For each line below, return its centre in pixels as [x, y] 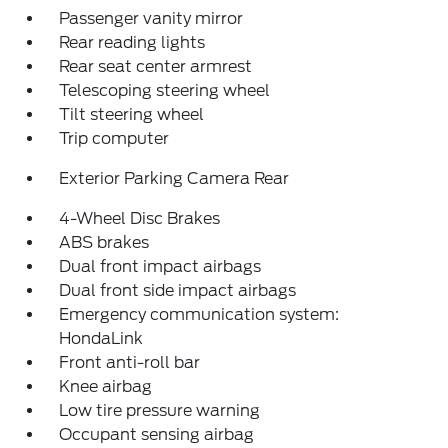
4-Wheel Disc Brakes [140, 218]
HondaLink [101, 338]
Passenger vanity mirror [151, 18]
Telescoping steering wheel [165, 90]
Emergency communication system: [199, 314]
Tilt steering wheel [132, 114]
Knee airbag [106, 386]
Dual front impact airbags [160, 266]
